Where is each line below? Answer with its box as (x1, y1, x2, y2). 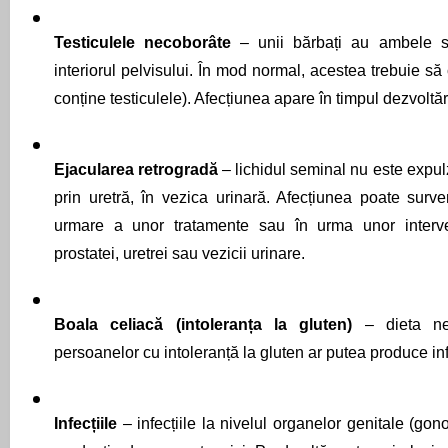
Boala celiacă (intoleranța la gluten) (54, 316, 365, 333)
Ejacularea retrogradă (54, 161, 223, 178)
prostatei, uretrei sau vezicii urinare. (54, 245, 305, 262)
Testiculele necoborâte (54, 34, 241, 51)
